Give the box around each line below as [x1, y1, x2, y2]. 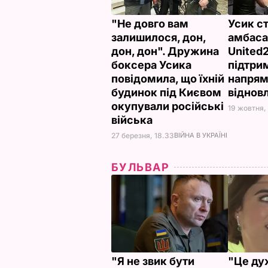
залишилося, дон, [111, 31, 206, 44]
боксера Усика [111, 58, 191, 71]
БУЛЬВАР [111, 160, 170, 173]
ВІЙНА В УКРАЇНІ [174, 130, 227, 139]
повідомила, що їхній [111, 72, 224, 85]
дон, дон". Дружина [111, 44, 219, 57]
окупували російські [111, 99, 224, 112]
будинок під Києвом [111, 86, 221, 99]
